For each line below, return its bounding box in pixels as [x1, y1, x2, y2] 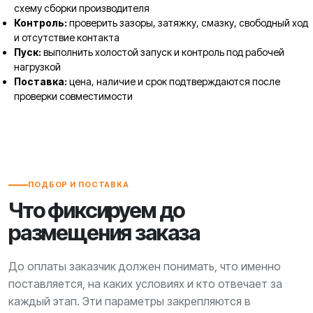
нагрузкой [14, 61, 61, 73]
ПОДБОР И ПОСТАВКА [28, 180, 129, 189]
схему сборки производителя [14, 2, 150, 14]
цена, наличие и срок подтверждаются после [67, 75, 280, 87]
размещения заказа [8, 219, 200, 245]
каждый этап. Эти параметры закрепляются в [8, 294, 251, 308]
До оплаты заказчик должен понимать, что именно [8, 259, 281, 273]
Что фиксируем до [8, 197, 185, 223]
